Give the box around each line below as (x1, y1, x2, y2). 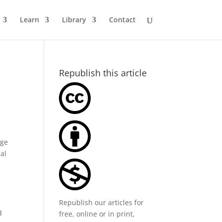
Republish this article (59, 67, 147, 79)
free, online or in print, (59, 209, 135, 219)
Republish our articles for (59, 198, 144, 207)
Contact (109, 15, 136, 24)
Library (61, 15, 86, 24)
